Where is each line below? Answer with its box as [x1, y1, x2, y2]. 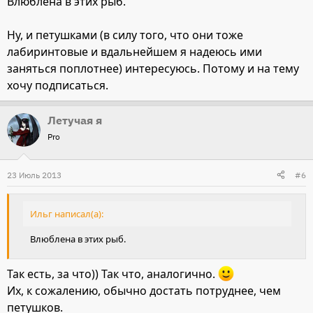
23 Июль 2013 [7, 169, 61, 180]
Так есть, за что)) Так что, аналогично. [7, 266, 218, 282]
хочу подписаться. [7, 77, 108, 93]
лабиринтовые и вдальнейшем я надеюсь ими [7, 43, 262, 59]
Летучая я [48, 112, 102, 127]
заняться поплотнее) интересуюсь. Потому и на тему [7, 60, 299, 76]
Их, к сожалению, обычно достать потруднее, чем [7, 283, 281, 299]
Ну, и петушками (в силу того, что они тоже [7, 27, 243, 43]
